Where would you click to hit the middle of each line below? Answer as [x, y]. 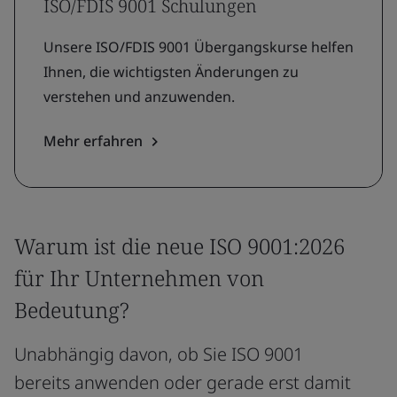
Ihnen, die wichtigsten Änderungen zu [171, 72]
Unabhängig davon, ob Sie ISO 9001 [159, 354]
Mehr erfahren [93, 141]
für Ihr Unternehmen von [139, 278]
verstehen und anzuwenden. [139, 97]
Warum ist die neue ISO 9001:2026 [179, 246]
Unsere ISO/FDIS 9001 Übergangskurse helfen [198, 47]
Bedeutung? [72, 310]
